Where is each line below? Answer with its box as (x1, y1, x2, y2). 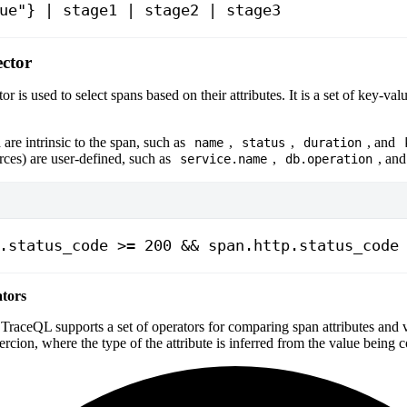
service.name (180, 152, 267, 167)
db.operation (285, 152, 372, 167)
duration (303, 135, 362, 151)
